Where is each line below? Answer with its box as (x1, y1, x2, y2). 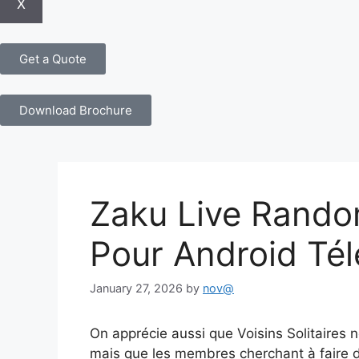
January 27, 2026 (90, 280, 183, 295)
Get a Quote (19, 50, 87, 67)
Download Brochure (19, 102, 132, 118)
